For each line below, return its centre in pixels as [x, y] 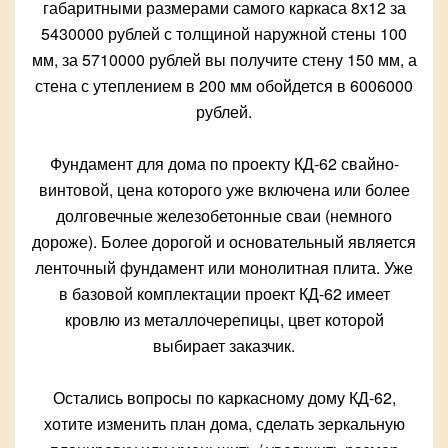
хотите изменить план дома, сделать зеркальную [224, 424]
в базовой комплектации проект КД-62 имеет [224, 294]
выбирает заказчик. [224, 346]
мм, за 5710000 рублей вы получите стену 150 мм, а [224, 60]
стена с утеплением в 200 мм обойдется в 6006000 [224, 86]
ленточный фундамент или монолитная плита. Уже [224, 268]
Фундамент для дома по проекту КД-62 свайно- [224, 164]
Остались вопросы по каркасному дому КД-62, [224, 398]
